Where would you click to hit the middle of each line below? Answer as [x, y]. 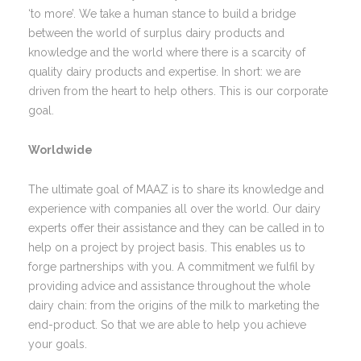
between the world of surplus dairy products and [156, 33]
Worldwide [60, 150]
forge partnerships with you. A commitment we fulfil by [172, 267]
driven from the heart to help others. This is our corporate [178, 91]
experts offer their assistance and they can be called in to [176, 228]
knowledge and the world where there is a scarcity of [167, 52]
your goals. [58, 344]
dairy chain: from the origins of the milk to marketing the [174, 305]
